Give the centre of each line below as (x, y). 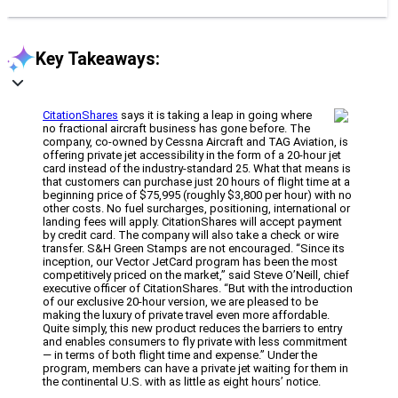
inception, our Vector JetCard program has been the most (190, 262)
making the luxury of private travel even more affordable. (186, 315)
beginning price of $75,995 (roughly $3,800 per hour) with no (197, 195)
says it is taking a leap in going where (215, 115)
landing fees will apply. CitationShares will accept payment (192, 222)
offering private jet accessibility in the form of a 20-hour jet (192, 155)
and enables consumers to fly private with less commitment (195, 342)
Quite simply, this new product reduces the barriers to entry (192, 329)
